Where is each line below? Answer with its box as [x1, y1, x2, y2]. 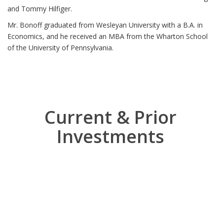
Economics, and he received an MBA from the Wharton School [7, 32, 208, 41]
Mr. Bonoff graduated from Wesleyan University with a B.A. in [7, 20, 203, 30]
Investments [57, 124, 164, 148]
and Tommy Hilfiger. [7, 4, 72, 13]
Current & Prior [44, 105, 177, 129]
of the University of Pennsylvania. [7, 43, 113, 52]
